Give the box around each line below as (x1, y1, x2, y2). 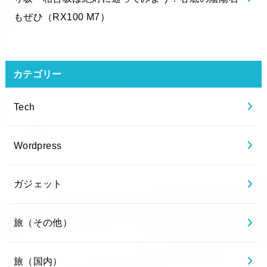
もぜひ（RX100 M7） (13, 11, 110, 22)
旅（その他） (13, 217, 73, 228)
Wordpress (13, 139, 62, 151)
